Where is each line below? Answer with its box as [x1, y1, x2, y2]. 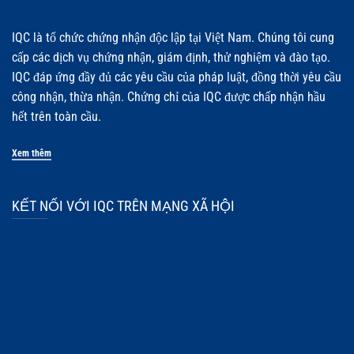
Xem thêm [12, 148, 51, 160]
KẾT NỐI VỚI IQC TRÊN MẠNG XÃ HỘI [12, 198, 235, 215]
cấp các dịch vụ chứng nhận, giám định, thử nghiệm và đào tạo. [12, 50, 330, 66]
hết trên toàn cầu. [12, 109, 101, 125]
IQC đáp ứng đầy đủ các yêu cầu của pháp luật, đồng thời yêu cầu [12, 70, 341, 85]
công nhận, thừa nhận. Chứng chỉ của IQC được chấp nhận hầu [12, 89, 326, 105]
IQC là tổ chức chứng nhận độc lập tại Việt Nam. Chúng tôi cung [12, 30, 334, 46]
